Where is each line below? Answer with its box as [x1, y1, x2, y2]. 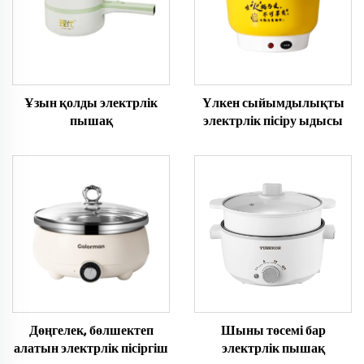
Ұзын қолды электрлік [24, 93, 158, 114]
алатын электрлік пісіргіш [14, 339, 168, 359]
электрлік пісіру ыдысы [203, 111, 343, 132]
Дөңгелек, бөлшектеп [28, 321, 154, 341]
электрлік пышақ [221, 339, 325, 359]
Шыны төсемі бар [220, 321, 326, 341]
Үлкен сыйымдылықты [201, 93, 344, 114]
